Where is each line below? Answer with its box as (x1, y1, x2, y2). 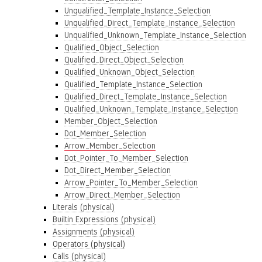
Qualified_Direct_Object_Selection (64, 55, 184, 64)
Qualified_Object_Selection (64, 43, 159, 52)
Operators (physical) (53, 239, 125, 249)
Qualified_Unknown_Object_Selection (64, 67, 195, 77)
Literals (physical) (53, 202, 115, 212)
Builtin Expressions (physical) (53, 215, 156, 224)
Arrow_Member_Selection (64, 141, 156, 150)
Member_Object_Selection (64, 116, 157, 126)
